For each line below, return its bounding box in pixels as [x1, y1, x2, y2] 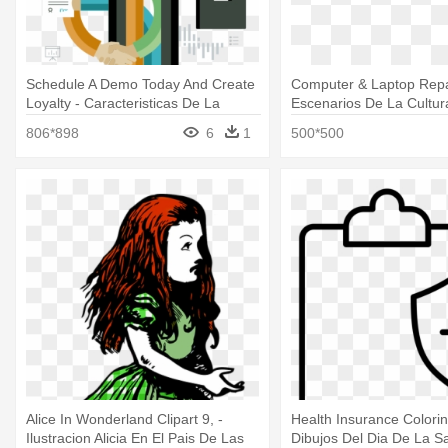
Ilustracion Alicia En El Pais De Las [26, 429, 244, 446]
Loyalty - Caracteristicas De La [26, 95, 220, 112]
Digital [290, 114, 330, 131]
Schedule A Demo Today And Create [26, 76, 255, 93]
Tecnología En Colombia [26, 114, 180, 131]
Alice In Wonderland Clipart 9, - [26, 410, 223, 427]
